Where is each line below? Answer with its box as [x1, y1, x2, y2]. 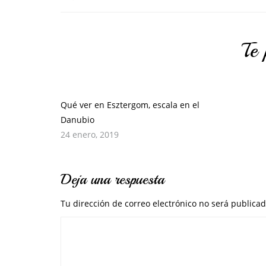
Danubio [61, 114, 94, 125]
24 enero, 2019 [61, 129, 119, 140]
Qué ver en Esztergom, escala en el [61, 99, 199, 110]
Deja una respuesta [61, 170, 164, 188]
